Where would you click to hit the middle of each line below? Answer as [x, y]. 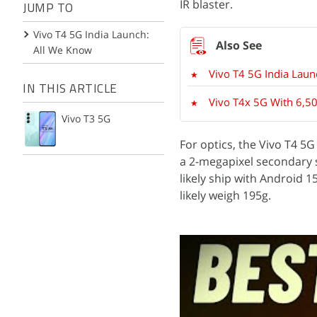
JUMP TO [48, 9]
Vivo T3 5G [86, 118]
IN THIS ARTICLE [70, 90]
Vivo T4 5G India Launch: [91, 34]
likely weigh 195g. [225, 195]
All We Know [63, 50]
